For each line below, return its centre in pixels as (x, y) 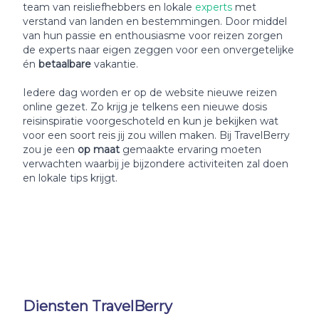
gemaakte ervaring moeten (190, 150)
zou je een (50, 150)
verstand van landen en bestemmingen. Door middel (155, 21)
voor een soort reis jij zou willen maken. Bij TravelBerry (156, 135)
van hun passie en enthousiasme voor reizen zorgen (153, 36)
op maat (99, 150)
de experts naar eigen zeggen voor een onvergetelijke (158, 50)
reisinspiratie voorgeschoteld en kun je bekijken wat (151, 121)
